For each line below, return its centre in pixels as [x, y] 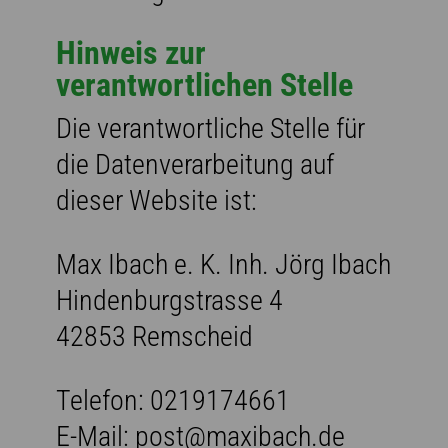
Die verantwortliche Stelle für [210, 128]
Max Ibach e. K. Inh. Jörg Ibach [223, 264]
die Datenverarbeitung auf [195, 164]
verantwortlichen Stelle [204, 84]
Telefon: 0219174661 [173, 400]
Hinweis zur [131, 52]
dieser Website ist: [156, 200]
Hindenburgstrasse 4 [169, 300]
